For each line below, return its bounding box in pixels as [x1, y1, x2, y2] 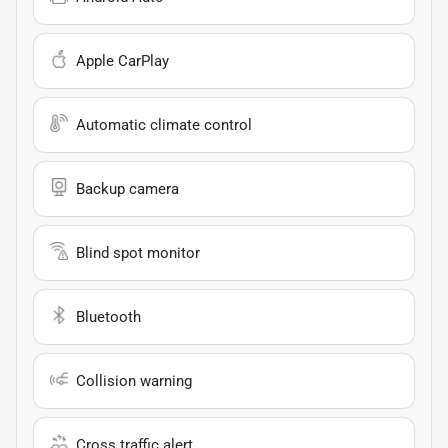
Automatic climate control [76, 116, 252, 135]
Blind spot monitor [76, 244, 200, 263]
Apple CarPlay [76, 52, 169, 71]
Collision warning [76, 372, 192, 391]
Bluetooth [76, 308, 141, 327]
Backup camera [76, 180, 179, 199]
